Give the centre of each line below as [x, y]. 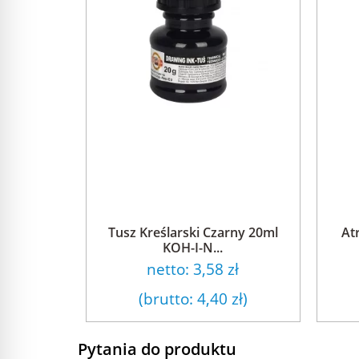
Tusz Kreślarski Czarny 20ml [193, 232]
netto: [170, 269]
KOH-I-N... [193, 248]
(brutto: [167, 298]
